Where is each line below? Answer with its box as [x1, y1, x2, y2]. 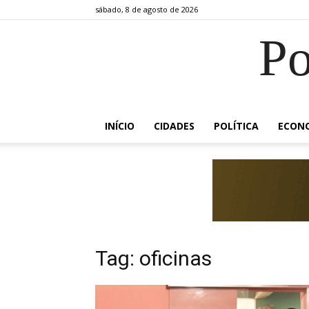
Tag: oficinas [95, 246, 212, 270]
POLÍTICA [214, 119, 259, 132]
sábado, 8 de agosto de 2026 [95, 4, 198, 14]
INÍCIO [105, 119, 134, 132]
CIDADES [154, 119, 195, 132]
